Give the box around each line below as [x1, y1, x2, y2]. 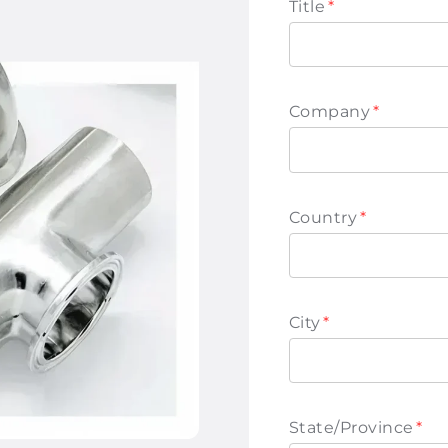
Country [289, 207, 358, 227]
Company [289, 102, 371, 122]
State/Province [289, 418, 414, 438]
